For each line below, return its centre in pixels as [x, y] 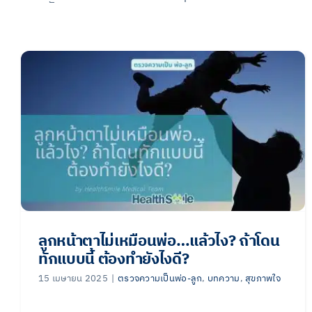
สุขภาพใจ [263, 278]
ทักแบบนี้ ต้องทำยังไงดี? [114, 259]
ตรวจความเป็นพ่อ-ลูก [160, 278]
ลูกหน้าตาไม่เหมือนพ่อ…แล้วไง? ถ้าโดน [159, 241]
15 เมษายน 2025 [73, 278]
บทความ [224, 278]
